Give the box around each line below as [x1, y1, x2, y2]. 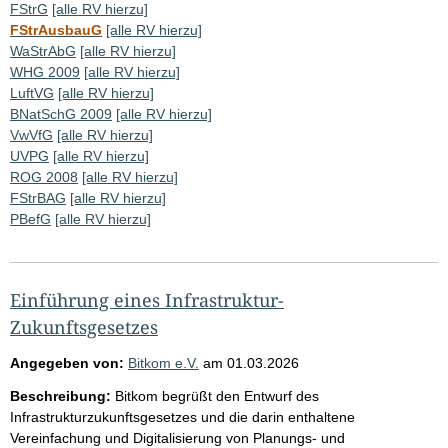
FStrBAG [10, 189, 66, 206]
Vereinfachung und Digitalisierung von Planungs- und [10, 429, 345, 446]
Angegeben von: [10, 354, 124, 371]
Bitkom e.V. [128, 354, 199, 371]
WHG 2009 [10, 63, 80, 80]
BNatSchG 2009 [10, 105, 112, 122]
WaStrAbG [10, 42, 76, 59]
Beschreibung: [10, 387, 111, 404]
